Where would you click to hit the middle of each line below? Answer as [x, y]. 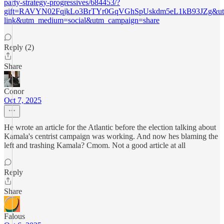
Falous [14, 216]
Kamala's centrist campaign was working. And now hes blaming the [111, 136]
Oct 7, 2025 [23, 100]
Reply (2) [19, 47]
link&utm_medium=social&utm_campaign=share [82, 20]
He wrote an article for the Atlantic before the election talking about [110, 127]
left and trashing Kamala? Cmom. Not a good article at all [95, 145]
